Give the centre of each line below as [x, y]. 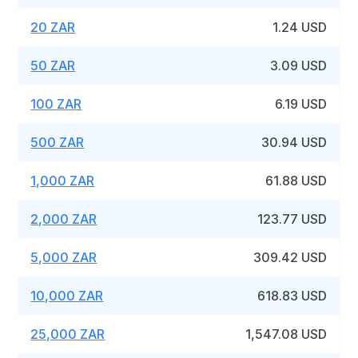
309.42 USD [290, 257]
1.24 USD [300, 27]
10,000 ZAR [67, 296]
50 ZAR [53, 66]
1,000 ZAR [63, 181]
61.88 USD [296, 181]
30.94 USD [294, 142]
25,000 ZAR [68, 334]
